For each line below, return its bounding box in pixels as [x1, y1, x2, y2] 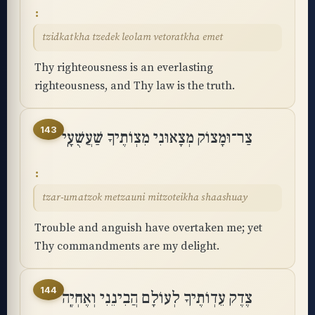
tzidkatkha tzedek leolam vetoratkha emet [42, 31, 223, 44]
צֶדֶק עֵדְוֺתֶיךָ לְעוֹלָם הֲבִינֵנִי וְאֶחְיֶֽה [62, 288, 252, 309]
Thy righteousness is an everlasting [34, 60, 213, 75]
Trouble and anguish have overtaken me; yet [34, 221, 262, 235]
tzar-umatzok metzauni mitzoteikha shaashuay [42, 191, 248, 204]
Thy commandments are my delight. [34, 239, 219, 253]
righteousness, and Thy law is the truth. [34, 79, 235, 93]
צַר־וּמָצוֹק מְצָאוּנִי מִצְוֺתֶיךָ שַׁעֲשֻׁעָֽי [62, 127, 252, 148]
